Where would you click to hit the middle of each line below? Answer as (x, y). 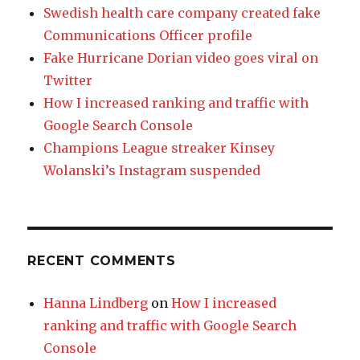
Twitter (68, 81)
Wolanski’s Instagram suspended (152, 171)
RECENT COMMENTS (102, 261)
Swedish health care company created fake (182, 13)
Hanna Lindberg (96, 303)
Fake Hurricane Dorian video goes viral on (181, 58)
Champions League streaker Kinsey (160, 148)
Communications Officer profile (148, 36)
